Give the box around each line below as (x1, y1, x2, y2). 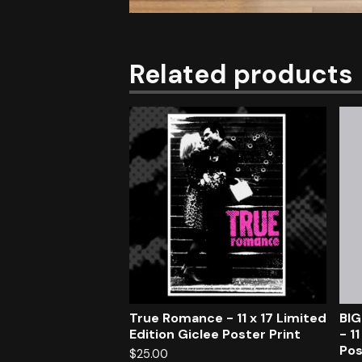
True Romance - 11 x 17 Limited (129, 309, 326, 326)
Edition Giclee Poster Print (129, 326, 301, 343)
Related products (129, 57, 353, 91)
